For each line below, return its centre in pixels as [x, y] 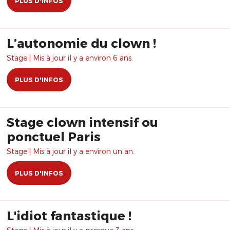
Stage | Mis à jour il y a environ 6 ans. [70, 58]
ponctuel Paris [54, 136]
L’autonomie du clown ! [81, 43]
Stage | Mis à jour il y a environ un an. [71, 151]
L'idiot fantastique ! [69, 215]
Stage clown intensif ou [82, 122]
